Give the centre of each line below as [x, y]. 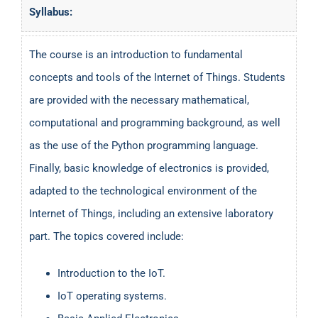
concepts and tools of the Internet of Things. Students [157, 77]
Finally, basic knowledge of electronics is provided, [149, 168]
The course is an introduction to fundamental [136, 54]
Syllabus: [51, 12]
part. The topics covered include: [106, 236]
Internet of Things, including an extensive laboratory [151, 213]
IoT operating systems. [112, 296]
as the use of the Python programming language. [144, 145]
